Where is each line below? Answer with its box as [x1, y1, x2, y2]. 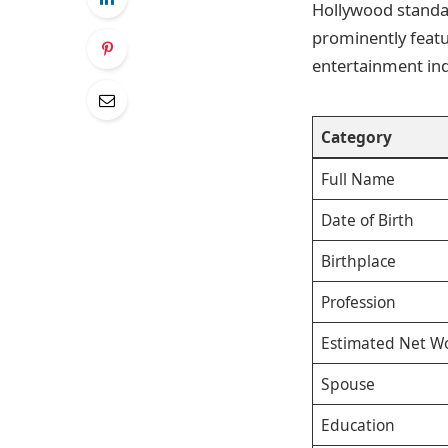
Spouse [320, 373, 375, 396]
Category [320, 126, 392, 149]
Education [320, 414, 395, 437]
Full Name [320, 168, 395, 191]
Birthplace [320, 250, 396, 273]
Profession [320, 291, 396, 314]
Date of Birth [320, 209, 414, 232]
